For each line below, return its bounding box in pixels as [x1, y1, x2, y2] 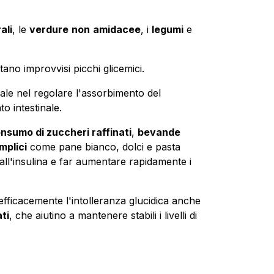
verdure [29, 23, 68, 35]
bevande [137, 125, 180, 138]
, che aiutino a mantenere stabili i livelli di [9, 209, 197, 221]
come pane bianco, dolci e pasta [26, 140, 180, 153]
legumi [151, 23, 183, 35]
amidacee [92, 23, 141, 35]
